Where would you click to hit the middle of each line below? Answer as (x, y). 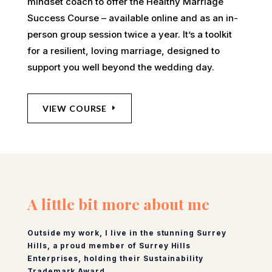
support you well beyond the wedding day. (121, 67)
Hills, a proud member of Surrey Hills (109, 246)
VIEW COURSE (75, 108)
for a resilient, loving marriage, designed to (123, 50)
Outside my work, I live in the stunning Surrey (127, 233)
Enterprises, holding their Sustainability (115, 259)
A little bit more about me (118, 204)
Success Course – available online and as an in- (132, 18)
